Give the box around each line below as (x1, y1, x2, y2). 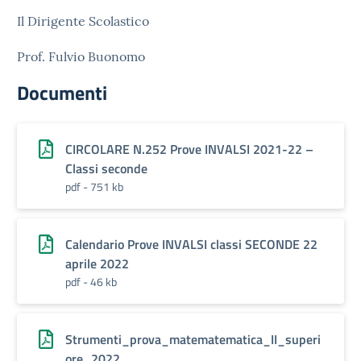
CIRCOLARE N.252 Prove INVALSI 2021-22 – (65, 139, 313, 159)
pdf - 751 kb (65, 178, 123, 195)
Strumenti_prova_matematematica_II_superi (65, 330, 321, 349)
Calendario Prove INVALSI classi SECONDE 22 (65, 234, 317, 254)
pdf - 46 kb (65, 273, 117, 290)
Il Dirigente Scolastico (17, 13, 149, 29)
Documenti (17, 78, 107, 107)
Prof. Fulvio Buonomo (17, 48, 145, 64)
